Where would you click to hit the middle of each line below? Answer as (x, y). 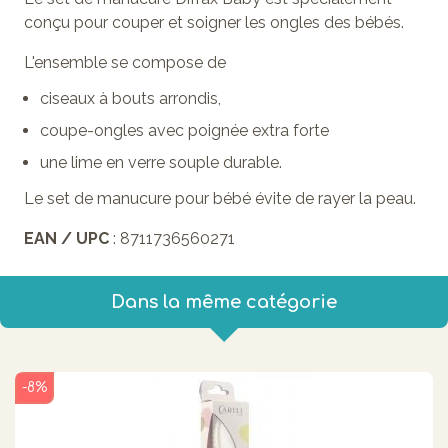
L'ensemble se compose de (125, 62)
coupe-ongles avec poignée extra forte (184, 130)
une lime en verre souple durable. (161, 162)
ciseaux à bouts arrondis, (130, 98)
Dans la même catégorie (224, 301)
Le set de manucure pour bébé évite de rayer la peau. (220, 198)
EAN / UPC (68, 238)
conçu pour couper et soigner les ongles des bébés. (214, 22)
